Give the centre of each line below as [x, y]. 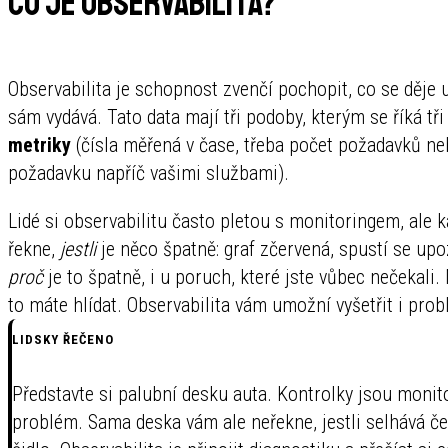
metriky [39, 144]
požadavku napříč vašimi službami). [148, 172]
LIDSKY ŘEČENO [63, 339]
